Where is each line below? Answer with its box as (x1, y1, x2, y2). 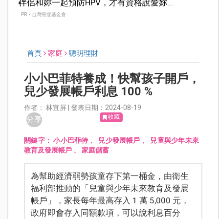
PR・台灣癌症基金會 (21, 11, 66, 17)
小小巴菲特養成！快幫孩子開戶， (24, 71, 200, 86)
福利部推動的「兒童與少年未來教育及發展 (31, 183, 189, 193)
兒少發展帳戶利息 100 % (24, 84, 153, 98)
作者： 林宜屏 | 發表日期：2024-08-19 (24, 103, 142, 111)
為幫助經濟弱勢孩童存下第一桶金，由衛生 (31, 171, 189, 181)
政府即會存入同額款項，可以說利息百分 (31, 207, 181, 218)
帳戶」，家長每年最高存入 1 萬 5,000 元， (31, 195, 190, 205)
